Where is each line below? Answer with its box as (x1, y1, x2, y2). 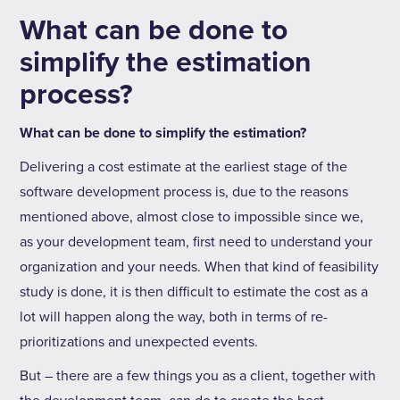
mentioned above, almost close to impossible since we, (20, 207, 364, 226)
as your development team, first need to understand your (20, 232, 373, 251)
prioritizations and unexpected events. (20, 332, 266, 351)
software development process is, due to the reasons (20, 182, 349, 201)
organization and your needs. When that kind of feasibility (20, 257, 379, 276)
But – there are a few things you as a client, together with (20, 366, 377, 385)
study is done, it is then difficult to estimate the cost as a (20, 282, 369, 301)
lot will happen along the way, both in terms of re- (20, 307, 329, 326)
